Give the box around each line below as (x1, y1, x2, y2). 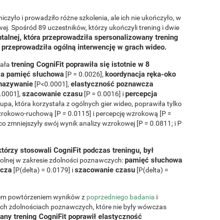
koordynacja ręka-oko (105, 69, 176, 79)
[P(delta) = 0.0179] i (12, 165, 75, 174)
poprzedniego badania (86, 192, 155, 201)
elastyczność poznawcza (71, 79, 153, 88)
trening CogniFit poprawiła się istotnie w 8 (11, 59, 150, 69)
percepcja (125, 89, 157, 98)
